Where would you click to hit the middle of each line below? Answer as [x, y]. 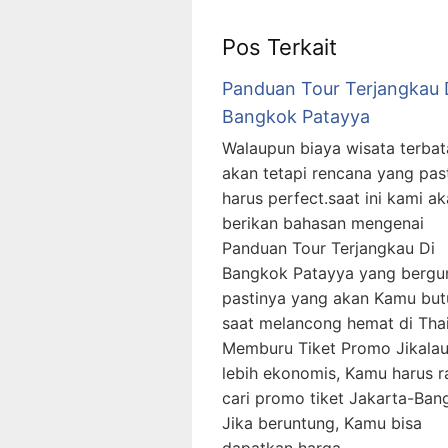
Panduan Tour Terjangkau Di [328, 248]
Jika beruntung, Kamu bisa [322, 423]
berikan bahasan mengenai [323, 223]
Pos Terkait [279, 47]
